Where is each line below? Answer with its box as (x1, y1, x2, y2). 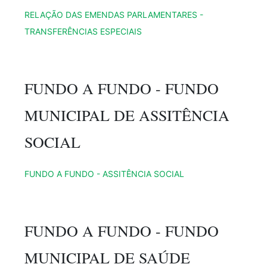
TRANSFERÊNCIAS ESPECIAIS (24, 26, 142, 36)
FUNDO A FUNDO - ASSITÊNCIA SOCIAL (24, 168, 184, 179)
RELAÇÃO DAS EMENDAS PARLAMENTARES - (24, 9, 203, 20)
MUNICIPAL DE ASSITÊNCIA (24, 104, 229, 125)
